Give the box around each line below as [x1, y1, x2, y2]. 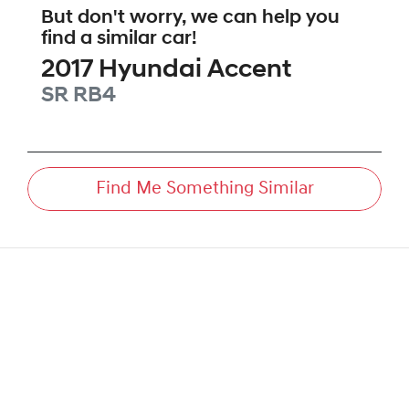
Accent [207, 58, 291, 84]
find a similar [41, 29, 162, 49]
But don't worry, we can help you [41, 8, 340, 28]
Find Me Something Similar [95, 180, 314, 199]
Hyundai [99, 58, 202, 84]
